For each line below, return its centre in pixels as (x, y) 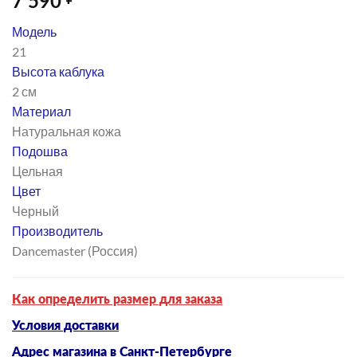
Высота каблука (58, 72)
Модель (34, 32)
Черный (35, 211)
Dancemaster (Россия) (75, 251)
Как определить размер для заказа (117, 299)
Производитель (57, 231)
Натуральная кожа (67, 131)
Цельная (37, 171)
